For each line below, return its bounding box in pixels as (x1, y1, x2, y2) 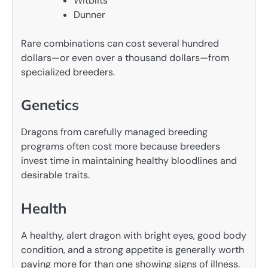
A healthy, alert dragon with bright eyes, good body (21, 229, 246, 242)
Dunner (74, 8, 105, 22)
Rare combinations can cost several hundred (21, 37, 219, 50)
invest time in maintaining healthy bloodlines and (21, 154, 237, 167)
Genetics (21, 96, 79, 114)
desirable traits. (21, 169, 90, 182)
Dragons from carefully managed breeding (21, 126, 208, 139)
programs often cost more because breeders (21, 140, 220, 153)
